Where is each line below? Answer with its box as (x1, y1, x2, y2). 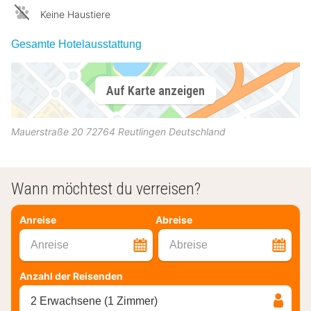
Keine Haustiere (40, 8, 110, 20)
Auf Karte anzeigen (106, 83, 205, 98)
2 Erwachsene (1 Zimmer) (31, 295, 158, 308)
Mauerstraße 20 (11, 126, 83, 137)
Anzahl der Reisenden (19, 270, 123, 283)
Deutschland (169, 126, 226, 137)
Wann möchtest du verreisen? (11, 179, 201, 199)
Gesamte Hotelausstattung (11, 38, 142, 50)
